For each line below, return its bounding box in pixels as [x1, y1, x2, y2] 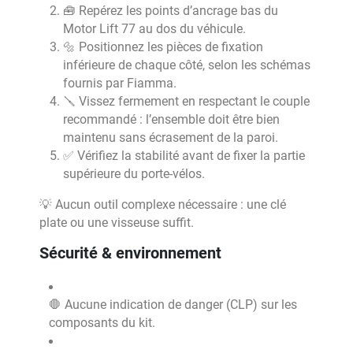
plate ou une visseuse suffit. [39, 215, 194, 230]
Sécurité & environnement [39, 243, 221, 262]
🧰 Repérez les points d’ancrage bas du [63, 3, 278, 18]
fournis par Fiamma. [63, 76, 176, 91]
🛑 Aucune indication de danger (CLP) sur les [49, 297, 297, 312]
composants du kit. [49, 315, 155, 330]
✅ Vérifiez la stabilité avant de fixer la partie [63, 148, 305, 163]
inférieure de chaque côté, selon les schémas [63, 58, 310, 72]
